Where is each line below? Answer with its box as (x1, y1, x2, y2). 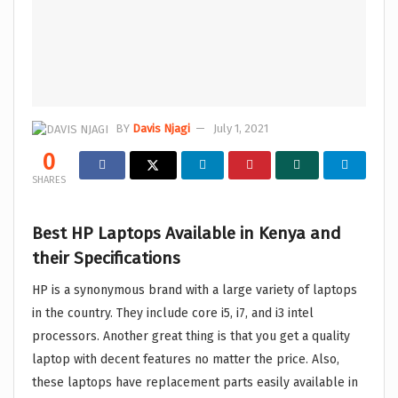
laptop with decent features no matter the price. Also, (32, 352, 339, 368)
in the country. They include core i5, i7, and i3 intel (32, 306, 314, 322)
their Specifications (32, 247, 180, 268)
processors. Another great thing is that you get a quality (32, 329, 350, 345)
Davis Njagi (132, 122, 190, 135)
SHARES (32, 174, 66, 187)
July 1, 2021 (213, 122, 268, 135)
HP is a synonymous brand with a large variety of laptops (32, 283, 357, 298)
